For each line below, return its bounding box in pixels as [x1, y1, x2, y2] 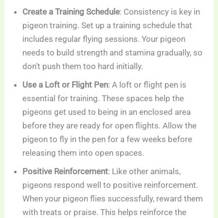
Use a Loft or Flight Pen [22, 79, 109, 90]
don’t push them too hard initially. [22, 61, 144, 71]
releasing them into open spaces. [22, 147, 145, 158]
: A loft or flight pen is [108, 79, 187, 90]
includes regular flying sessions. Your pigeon [22, 34, 186, 44]
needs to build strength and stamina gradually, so [22, 47, 203, 57]
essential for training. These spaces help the [22, 93, 184, 103]
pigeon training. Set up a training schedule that [22, 20, 193, 30]
